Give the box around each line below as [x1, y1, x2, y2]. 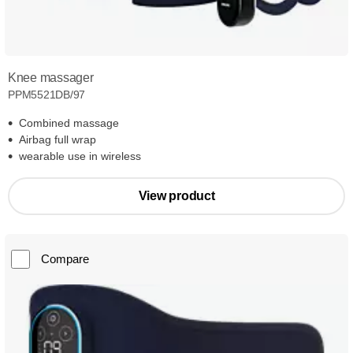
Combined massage [19, 117, 119, 130]
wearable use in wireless [19, 150, 141, 163]
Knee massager [8, 71, 94, 85]
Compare [41, 252, 89, 266]
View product [138, 189, 215, 203]
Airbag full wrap [19, 133, 96, 147]
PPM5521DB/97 [8, 88, 86, 102]
